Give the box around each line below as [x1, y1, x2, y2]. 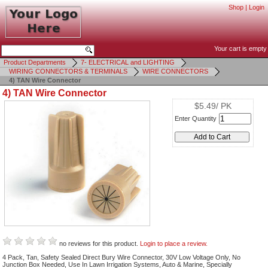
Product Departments [4, 59, 66, 66]
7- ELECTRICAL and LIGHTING [81, 59, 175, 66]
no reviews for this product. [57, 240, 140, 248]
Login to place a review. [140, 240, 208, 248]
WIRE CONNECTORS [142, 68, 208, 75]
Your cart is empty [214, 45, 267, 52]
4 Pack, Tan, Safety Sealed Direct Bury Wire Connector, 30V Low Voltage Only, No [2, 254, 240, 261]
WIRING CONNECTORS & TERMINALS [9, 68, 127, 75]
